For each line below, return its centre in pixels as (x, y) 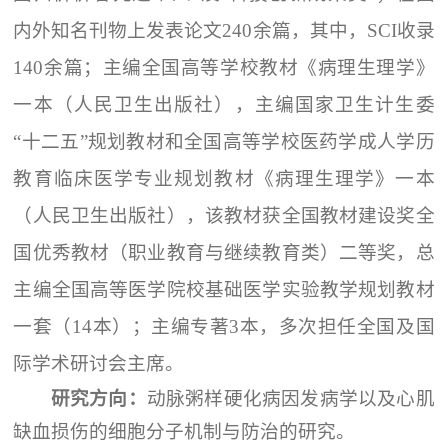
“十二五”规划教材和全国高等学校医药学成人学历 (224, 142)
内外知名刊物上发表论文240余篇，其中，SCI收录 (224, 31)
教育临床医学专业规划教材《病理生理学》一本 (224, 179)
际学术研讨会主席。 (99, 364)
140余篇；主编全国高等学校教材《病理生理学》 (224, 68)
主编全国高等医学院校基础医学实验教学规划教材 (224, 290)
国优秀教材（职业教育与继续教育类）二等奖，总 (224, 253)
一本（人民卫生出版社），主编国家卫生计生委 (224, 105)
